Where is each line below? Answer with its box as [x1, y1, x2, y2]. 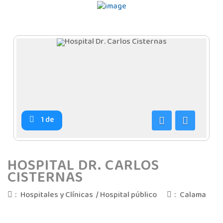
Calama [180, 189, 206, 202]
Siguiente [176, 131, 216, 148]
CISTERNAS [7, 166, 83, 191]
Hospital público [100, 189, 157, 202]
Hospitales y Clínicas [20, 189, 93, 202]
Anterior [153, 131, 189, 148]
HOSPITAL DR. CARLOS [7, 154, 159, 179]
